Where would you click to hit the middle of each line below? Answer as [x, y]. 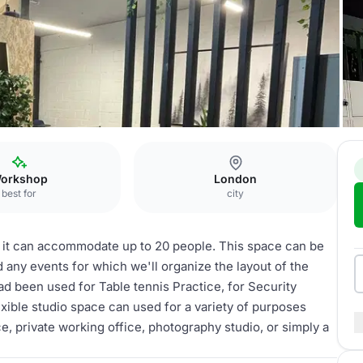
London [236, 179]
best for [19, 193]
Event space [32, 147]
